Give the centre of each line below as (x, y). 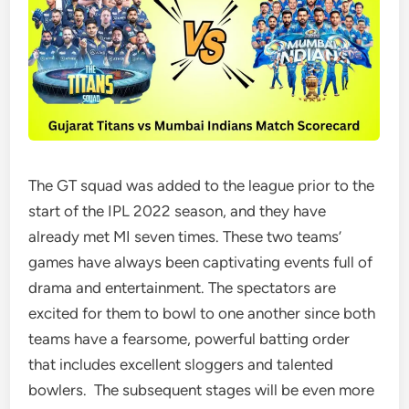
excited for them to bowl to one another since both (202, 314)
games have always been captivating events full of (201, 262)
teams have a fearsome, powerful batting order (189, 339)
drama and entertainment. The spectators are (183, 288)
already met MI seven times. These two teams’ (185, 237)
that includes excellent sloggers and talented (181, 365)
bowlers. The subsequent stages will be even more (202, 390)
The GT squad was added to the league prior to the (202, 186)
